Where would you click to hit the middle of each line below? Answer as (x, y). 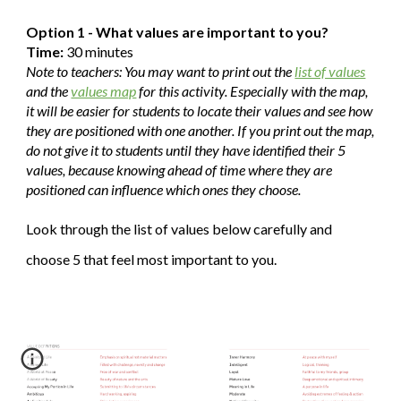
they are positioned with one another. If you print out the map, (200, 130)
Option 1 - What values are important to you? (178, 32)
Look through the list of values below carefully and (179, 229)
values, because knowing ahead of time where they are (179, 170)
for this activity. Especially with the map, (252, 91)
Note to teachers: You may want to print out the (159, 71)
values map (104, 91)
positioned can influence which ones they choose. (164, 189)
